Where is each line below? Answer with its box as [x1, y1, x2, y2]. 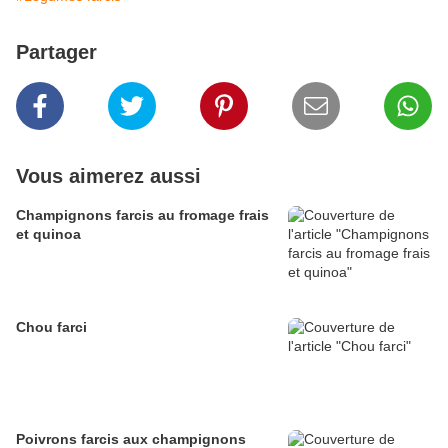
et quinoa [16, 226, 81, 243]
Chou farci [16, 319, 87, 336]
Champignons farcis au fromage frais [16, 207, 269, 224]
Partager [16, 41, 97, 64]
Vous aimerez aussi [16, 165, 201, 188]
